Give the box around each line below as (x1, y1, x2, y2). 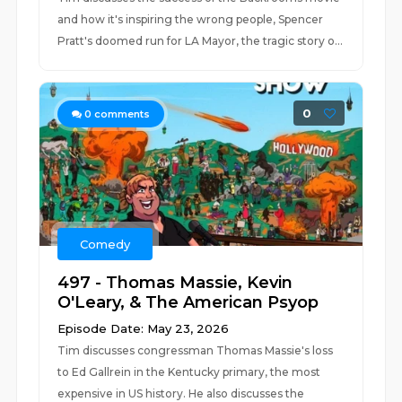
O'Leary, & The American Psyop (57, 293, 319, 312)
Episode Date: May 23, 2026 (57, 321, 230, 336)
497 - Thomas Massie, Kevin (57, 273, 293, 293)
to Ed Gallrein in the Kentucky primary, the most (57, 365, 321, 379)
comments (92, 108, 151, 120)
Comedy (80, 237, 131, 251)
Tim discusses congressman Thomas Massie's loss (57, 344, 334, 357)
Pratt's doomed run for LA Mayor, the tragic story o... (57, 34, 344, 48)
